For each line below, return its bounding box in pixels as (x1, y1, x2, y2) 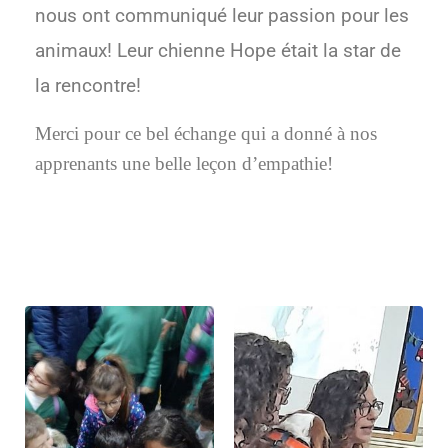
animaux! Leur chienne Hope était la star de (35, 39, 401, 62)
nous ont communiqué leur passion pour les (35, 4, 409, 27)
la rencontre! (35, 74, 141, 97)
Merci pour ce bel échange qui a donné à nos (35, 122, 377, 144)
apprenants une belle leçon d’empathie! (35, 152, 333, 174)
